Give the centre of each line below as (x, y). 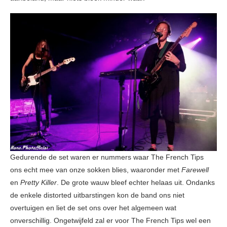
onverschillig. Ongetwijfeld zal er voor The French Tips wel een (110, 220)
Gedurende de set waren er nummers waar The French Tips (107, 157)
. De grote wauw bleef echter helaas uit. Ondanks (136, 182)
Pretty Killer (39, 182)
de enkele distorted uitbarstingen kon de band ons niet (97, 195)
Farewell (195, 169)
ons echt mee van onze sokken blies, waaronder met (96, 169)
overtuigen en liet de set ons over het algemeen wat (93, 207)
